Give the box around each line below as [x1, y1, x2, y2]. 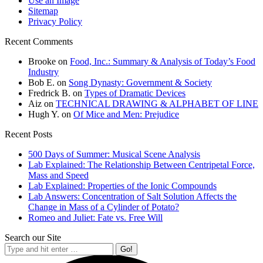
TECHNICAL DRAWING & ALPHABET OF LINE [56, 98, 258, 109]
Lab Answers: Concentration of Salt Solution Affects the [28, 191, 237, 201]
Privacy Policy [28, 16, 82, 26]
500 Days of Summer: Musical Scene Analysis [28, 149, 200, 159]
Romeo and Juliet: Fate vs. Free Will [28, 212, 163, 222]
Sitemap [28, 5, 58, 16]
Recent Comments [5, 36, 73, 46]
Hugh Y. [28, 109, 59, 119]
